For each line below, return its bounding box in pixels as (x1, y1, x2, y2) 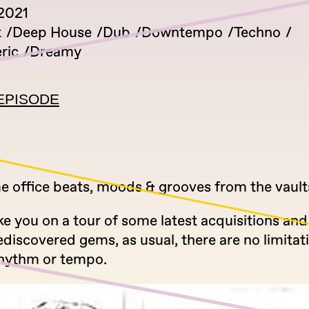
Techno (234, 23, 281, 42)
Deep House (12, 23, 92, 42)
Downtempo (141, 23, 223, 42)
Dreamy (30, 43, 81, 61)
